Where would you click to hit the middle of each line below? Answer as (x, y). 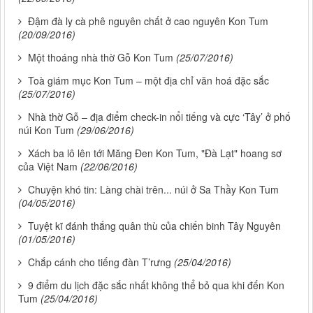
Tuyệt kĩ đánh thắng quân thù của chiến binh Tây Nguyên (154, 226)
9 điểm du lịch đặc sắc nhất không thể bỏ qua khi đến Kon (156, 285)
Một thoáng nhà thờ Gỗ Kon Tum (101, 58)
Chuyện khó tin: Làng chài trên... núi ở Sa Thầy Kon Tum (153, 190)
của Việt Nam (48, 167)
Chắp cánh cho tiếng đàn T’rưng (100, 262)
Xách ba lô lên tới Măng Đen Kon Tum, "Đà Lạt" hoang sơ (155, 153)
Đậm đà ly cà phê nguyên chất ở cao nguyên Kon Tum (148, 21)
